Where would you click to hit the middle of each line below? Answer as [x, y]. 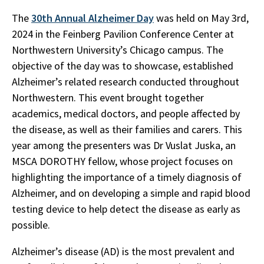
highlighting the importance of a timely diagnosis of [127, 177]
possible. [31, 225]
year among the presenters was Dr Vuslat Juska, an [124, 146]
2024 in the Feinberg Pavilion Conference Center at [123, 34]
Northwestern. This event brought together [108, 98]
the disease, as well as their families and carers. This [127, 130]
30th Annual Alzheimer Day [93, 18]
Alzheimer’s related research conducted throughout [126, 82]
